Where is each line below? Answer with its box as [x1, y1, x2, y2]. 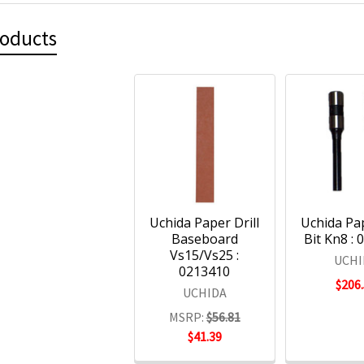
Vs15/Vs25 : [170, 246, 240, 265]
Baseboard [171, 230, 238, 249]
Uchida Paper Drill [149, 214, 260, 232]
